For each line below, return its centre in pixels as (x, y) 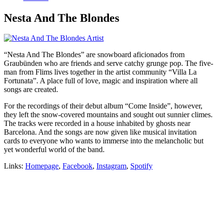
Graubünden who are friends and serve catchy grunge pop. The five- (108, 63)
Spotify (141, 166)
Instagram (111, 166)
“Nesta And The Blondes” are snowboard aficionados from (94, 55)
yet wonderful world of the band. (54, 150)
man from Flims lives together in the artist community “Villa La (100, 72)
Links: (15, 166)
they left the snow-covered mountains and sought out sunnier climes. (108, 115)
